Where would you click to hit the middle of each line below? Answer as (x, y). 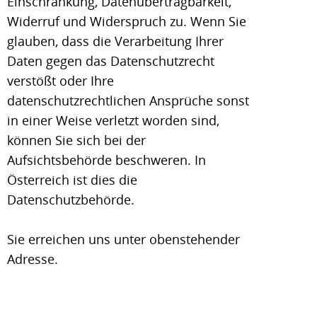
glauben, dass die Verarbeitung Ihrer (115, 41)
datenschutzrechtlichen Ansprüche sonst (128, 100)
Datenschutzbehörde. (71, 200)
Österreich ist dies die (72, 180)
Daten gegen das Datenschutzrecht (111, 61)
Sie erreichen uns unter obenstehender (123, 239)
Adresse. (33, 259)
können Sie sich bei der (76, 140)
